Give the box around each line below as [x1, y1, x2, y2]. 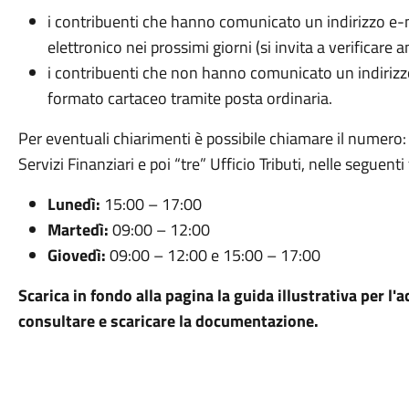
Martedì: [47, 217, 109, 242]
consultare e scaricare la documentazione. [17, 309, 319, 333]
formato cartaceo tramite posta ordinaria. [47, 86, 332, 110]
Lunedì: [47, 192, 100, 216]
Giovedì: [47, 243, 106, 267]
